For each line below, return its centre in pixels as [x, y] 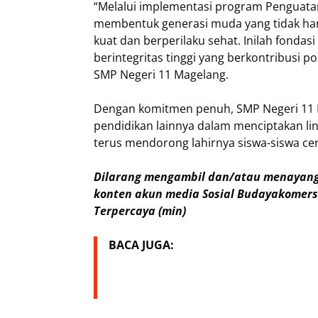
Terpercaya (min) [140, 211]
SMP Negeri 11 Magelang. [161, 75]
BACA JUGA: [141, 245]
